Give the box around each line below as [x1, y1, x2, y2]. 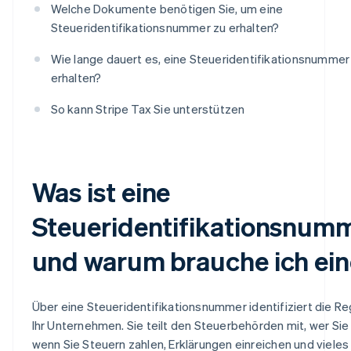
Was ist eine [31, 174, 171, 208]
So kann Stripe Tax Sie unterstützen [50, 100, 245, 117]
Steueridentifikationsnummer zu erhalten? [50, 19, 280, 35]
